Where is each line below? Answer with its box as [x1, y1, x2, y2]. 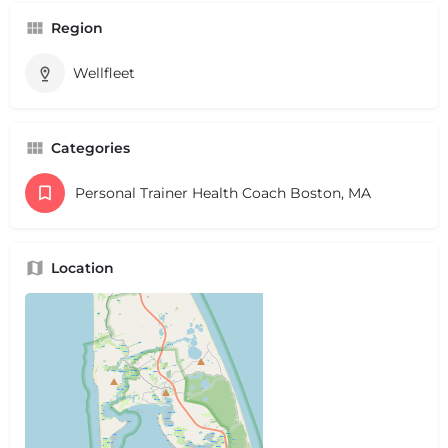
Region [51, 18, 103, 37]
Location [51, 258, 114, 277]
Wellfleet [73, 63, 135, 82]
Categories [51, 138, 130, 157]
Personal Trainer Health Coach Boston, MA [75, 183, 371, 202]
